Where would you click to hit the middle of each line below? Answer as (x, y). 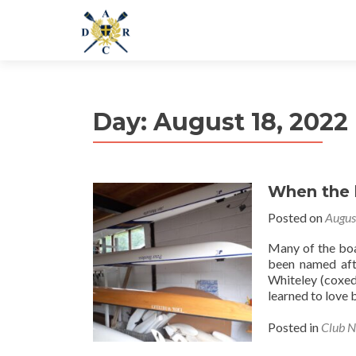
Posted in (294, 327)
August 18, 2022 (251, 122)
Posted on (296, 217)
